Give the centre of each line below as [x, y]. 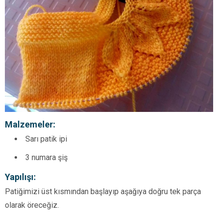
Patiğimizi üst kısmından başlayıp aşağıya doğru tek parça [103, 192]
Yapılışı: [20, 177]
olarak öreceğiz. [32, 205]
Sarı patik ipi [46, 139]
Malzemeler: [30, 125]
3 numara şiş [46, 158]
